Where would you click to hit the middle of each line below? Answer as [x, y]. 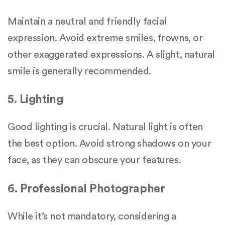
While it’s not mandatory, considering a [92, 217]
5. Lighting [35, 99]
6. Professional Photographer [86, 188]
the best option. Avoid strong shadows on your [109, 144]
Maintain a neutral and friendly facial [87, 21]
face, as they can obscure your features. [94, 160]
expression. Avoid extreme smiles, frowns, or [105, 38]
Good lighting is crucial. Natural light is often [105, 127]
